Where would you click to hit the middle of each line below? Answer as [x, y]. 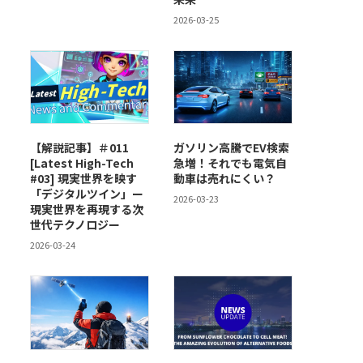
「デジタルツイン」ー [87, 194]
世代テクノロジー [75, 225]
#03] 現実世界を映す [83, 179]
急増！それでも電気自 [230, 163]
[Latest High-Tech [82, 163]
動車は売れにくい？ [224, 179]
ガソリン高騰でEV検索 [231, 148]
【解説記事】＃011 [79, 148]
